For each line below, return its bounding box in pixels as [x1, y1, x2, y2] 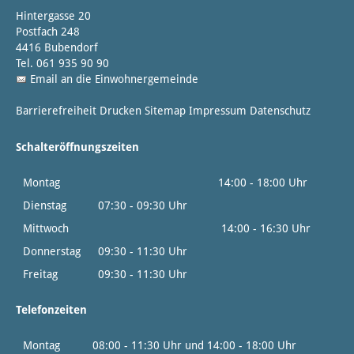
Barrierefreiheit [16, 104, 96, 118]
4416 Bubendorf [16, 41, 98, 55]
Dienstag [20, 199, 66, 213]
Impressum [189, 104, 247, 118]
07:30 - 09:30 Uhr [95, 199, 190, 213]
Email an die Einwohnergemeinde [30, 73, 198, 86]
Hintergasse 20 [16, 9, 91, 23]
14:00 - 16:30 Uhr [95, 222, 311, 235]
